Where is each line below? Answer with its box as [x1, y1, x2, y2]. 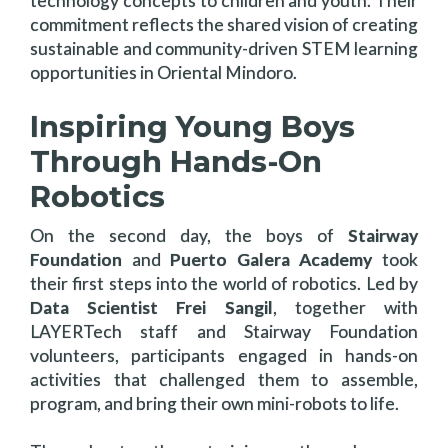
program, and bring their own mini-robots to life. [30, 392, 399, 414]
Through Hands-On [30, 143, 322, 179]
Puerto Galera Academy [170, 248, 373, 270]
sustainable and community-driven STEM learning [30, 37, 418, 59]
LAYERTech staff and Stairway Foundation [30, 320, 418, 342]
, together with [272, 296, 419, 318]
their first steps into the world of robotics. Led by [30, 272, 418, 294]
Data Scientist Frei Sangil [30, 296, 273, 318]
